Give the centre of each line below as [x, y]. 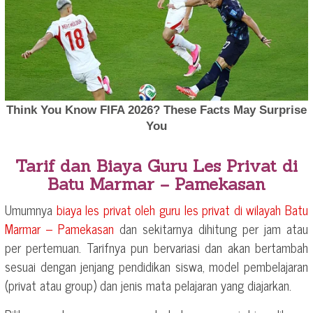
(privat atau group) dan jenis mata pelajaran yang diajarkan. [148, 285]
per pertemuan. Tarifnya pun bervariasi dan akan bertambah [156, 247]
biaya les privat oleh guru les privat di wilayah [171, 210]
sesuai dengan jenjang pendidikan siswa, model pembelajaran [156, 266]
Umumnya [31, 210]
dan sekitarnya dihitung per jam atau [211, 228]
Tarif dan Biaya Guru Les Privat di [156, 166]
